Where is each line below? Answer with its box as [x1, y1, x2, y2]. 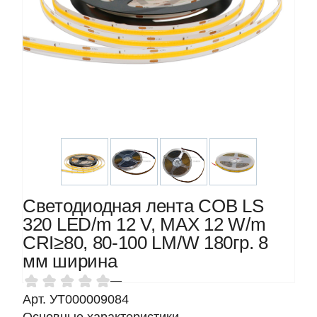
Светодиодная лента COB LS [23, 195, 264, 217]
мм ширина [23, 250, 117, 272]
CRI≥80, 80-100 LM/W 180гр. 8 [23, 232, 268, 253]
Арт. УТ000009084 [23, 292, 129, 306]
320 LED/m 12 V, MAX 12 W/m [23, 214, 266, 235]
